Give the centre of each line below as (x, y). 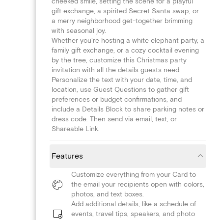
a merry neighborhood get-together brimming (122, 21)
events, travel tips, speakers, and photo (133, 214)
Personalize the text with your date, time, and (122, 80)
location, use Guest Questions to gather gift (120, 89)
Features (67, 156)
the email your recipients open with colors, (138, 184)
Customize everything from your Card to (134, 174)
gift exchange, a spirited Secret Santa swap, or (125, 11)
